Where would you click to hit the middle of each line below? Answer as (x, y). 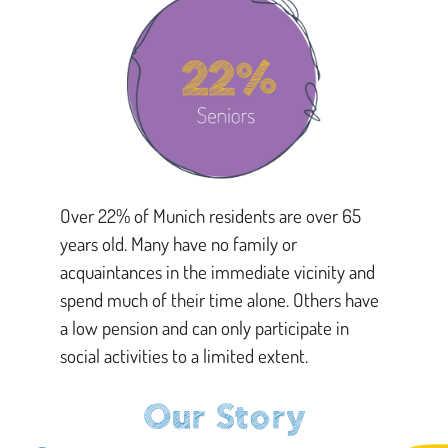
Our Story (224, 416)
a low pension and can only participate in (204, 327)
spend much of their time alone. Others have (219, 299)
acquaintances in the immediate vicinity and (217, 271)
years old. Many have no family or (178, 243)
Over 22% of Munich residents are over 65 (210, 215)
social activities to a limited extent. (184, 355)
